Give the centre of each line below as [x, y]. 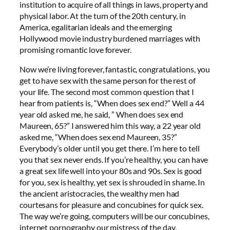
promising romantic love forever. [75, 50]
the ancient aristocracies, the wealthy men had [100, 194]
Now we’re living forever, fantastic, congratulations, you [115, 69]
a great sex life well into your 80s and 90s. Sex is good [111, 171]
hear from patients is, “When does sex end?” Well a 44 [112, 103]
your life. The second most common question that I [107, 92]
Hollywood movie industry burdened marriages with [110, 39]
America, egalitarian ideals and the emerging [96, 27]
